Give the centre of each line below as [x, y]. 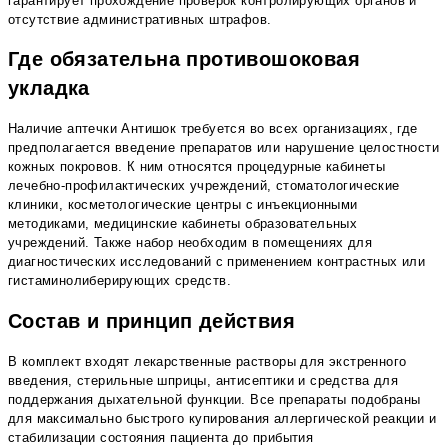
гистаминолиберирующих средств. [119, 281]
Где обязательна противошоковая [184, 59]
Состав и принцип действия [151, 320]
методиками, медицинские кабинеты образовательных [183, 224]
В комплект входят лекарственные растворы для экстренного [207, 361]
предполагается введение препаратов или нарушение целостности [223, 148]
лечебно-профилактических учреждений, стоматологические [204, 186]
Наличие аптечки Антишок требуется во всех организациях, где [213, 129]
